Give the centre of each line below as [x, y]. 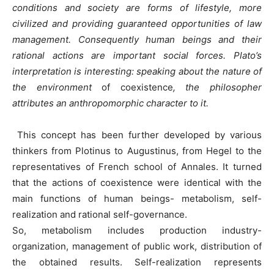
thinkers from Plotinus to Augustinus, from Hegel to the [137, 150]
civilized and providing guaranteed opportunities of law [137, 23]
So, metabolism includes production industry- [137, 230]
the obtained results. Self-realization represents [137, 262]
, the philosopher [217, 87]
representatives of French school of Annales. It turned [137, 166]
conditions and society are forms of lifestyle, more [137, 7]
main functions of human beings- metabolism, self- [137, 198]
